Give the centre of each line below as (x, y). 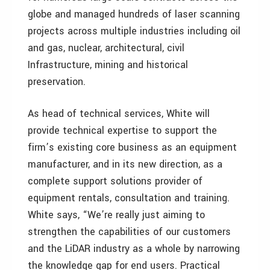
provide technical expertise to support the (122, 130)
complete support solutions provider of (115, 181)
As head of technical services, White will (119, 114)
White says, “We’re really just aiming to (116, 215)
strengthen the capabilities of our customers (129, 232)
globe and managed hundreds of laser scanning (134, 14)
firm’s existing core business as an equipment (132, 147)
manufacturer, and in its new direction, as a (125, 164)
